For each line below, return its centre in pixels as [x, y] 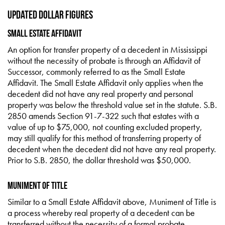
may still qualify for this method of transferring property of [104, 138]
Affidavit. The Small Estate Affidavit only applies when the [105, 83]
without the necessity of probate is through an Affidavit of [104, 61]
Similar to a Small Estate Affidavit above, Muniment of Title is [112, 202]
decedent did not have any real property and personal [100, 94]
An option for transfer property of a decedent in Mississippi [107, 49]
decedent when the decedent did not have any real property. [112, 149]
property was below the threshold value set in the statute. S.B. [112, 105]
